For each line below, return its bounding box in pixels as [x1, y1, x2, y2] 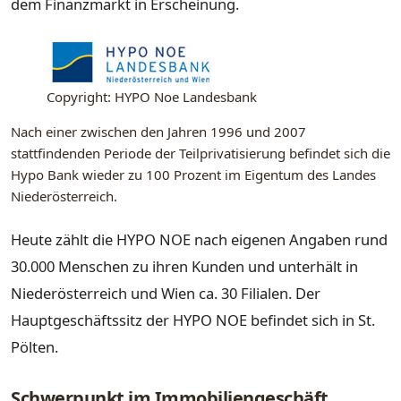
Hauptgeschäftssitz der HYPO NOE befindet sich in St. [11, 309, 375, 330]
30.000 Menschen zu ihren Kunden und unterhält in [11, 255, 358, 277]
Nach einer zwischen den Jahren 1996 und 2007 [11, 122, 306, 141]
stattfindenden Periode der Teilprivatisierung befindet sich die [11, 143, 390, 162]
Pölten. [11, 336, 58, 357]
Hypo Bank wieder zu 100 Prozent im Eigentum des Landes [11, 165, 376, 183]
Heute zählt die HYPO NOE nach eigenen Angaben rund [11, 228, 388, 250]
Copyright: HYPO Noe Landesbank [47, 87, 257, 106]
